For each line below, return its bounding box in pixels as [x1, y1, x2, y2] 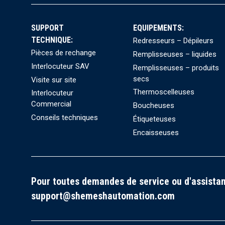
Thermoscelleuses [133, 87, 195, 97]
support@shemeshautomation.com [31, 190, 175, 202]
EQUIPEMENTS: [133, 23, 184, 33]
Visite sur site [31, 75, 76, 84]
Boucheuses [133, 101, 175, 110]
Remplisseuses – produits [133, 63, 219, 72]
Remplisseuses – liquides [133, 49, 217, 59]
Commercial [31, 99, 71, 109]
